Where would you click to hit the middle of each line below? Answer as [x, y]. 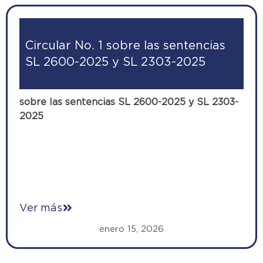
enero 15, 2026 [131, 229]
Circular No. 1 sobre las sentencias [125, 45]
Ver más [41, 207]
